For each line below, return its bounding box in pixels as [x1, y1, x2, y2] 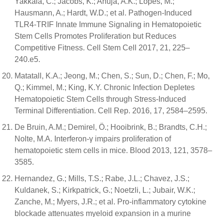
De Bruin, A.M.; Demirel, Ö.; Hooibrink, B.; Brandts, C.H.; [15, 123, 207, 131]
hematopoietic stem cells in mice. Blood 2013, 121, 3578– [15, 146, 212, 155]
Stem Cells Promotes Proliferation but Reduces [15, 32, 176, 40]
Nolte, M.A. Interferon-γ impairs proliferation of [15, 135, 171, 143]
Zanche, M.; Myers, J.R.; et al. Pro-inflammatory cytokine [15, 198, 206, 206]
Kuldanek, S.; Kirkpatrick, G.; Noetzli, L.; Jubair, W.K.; [15, 186, 195, 194]
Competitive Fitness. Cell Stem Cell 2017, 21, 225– [15, 44, 190, 52]
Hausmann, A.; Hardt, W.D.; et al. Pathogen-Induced [15, 9, 192, 17]
